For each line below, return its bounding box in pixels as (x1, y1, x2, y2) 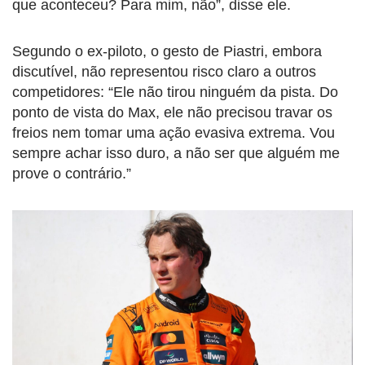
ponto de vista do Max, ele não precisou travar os (12, 104, 332, 121)
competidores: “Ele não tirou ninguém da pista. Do (12, 84, 338, 101)
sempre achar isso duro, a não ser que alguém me (12, 145, 340, 162)
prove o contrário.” (12, 165, 131, 182)
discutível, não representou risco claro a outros (12, 64, 316, 81)
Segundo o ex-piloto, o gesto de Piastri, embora (12, 43, 322, 60)
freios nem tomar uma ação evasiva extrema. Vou (12, 125, 335, 142)
